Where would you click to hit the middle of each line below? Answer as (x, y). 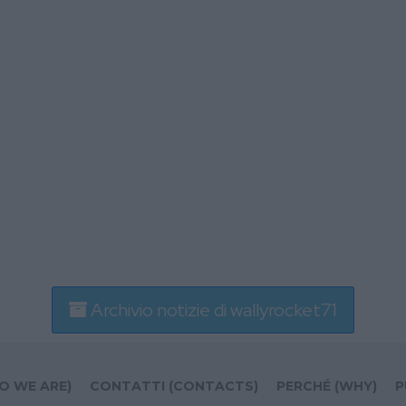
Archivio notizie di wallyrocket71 (212, 310)
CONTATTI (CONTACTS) (174, 386)
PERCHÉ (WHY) (327, 386)
